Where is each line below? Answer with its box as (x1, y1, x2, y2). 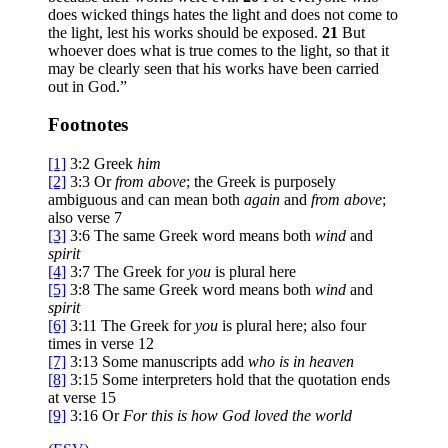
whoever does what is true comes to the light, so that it (48, 41, 389, 59)
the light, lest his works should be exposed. (48, 23, 318, 41)
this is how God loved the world (147, 407, 352, 425)
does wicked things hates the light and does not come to (48, 5, 398, 23)
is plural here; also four (218, 317, 366, 335)
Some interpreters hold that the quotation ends (102, 371, 390, 389)
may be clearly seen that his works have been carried (48, 59, 379, 77)
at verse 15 (48, 389, 116, 407)
